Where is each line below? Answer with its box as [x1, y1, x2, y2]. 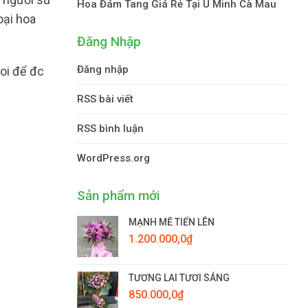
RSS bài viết [77, 92, 133, 105]
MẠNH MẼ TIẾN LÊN [129, 216, 214, 228]
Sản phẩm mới [77, 187, 160, 203]
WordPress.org [77, 151, 150, 164]
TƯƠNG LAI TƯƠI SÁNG [129, 272, 230, 283]
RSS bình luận [77, 122, 144, 135]
